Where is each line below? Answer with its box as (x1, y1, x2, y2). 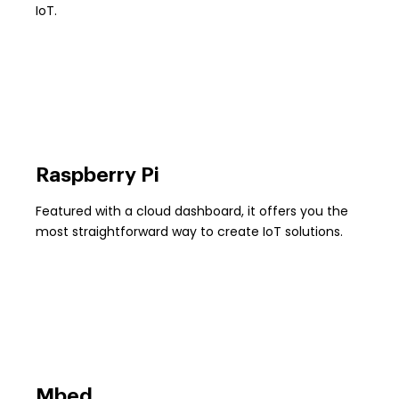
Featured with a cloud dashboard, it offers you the (36, 202, 348, 221)
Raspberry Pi (36, 165, 159, 186)
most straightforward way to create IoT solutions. (36, 223, 343, 241)
